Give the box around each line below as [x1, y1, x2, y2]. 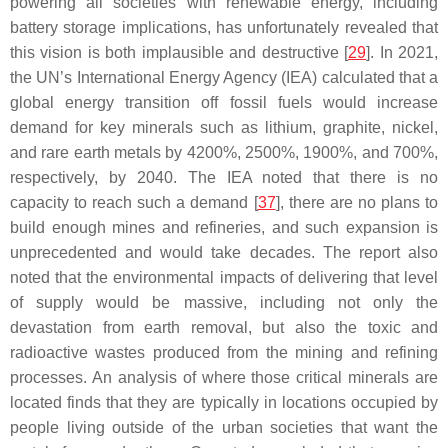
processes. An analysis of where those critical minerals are [10, 369, 438, 386]
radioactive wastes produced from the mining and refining [10, 344, 438, 361]
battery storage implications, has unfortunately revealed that [10, 19, 438, 36]
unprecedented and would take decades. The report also [10, 244, 438, 261]
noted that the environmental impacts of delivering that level [10, 269, 438, 286]
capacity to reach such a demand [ [10, 194, 258, 211]
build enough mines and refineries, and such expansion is [10, 219, 438, 236]
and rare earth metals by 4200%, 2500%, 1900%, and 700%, [10, 144, 438, 161]
